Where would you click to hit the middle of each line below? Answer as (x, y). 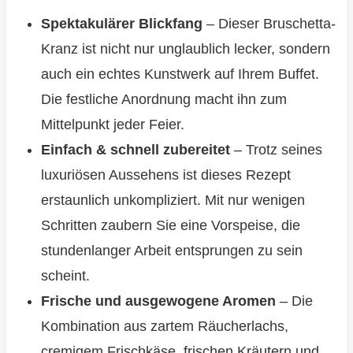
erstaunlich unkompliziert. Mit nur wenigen (173, 201)
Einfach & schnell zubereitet (135, 150)
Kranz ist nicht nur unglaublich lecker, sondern (185, 49)
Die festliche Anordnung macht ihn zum (163, 100)
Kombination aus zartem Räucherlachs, (164, 327)
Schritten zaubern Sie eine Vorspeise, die (170, 226)
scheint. (65, 276)
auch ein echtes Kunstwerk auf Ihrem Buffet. (180, 74)
